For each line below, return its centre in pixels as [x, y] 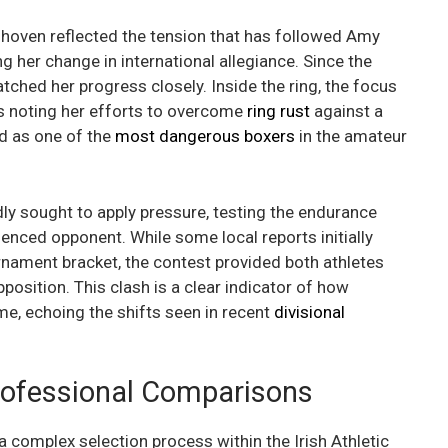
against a [346, 111]
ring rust [278, 111]
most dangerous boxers [205, 136]
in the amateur [351, 136]
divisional [309, 311]
